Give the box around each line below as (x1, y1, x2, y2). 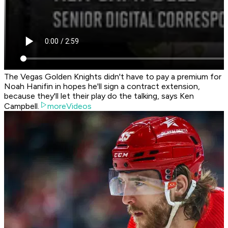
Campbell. (4, 101, 39, 111)
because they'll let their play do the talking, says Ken (4, 91, 194, 101)
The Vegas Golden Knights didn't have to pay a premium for (4, 72, 221, 82)
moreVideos (47, 101, 92, 111)
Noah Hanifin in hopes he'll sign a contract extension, (4, 81, 200, 92)
